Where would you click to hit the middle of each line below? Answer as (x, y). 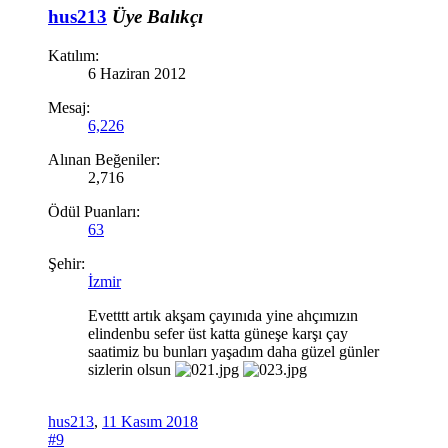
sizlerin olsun (131, 369)
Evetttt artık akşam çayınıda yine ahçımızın (223, 315)
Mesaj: (69, 107)
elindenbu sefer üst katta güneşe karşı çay (218, 333)
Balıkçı (175, 17)
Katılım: (73, 55)
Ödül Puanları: (94, 211)
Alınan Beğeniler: (104, 159)
